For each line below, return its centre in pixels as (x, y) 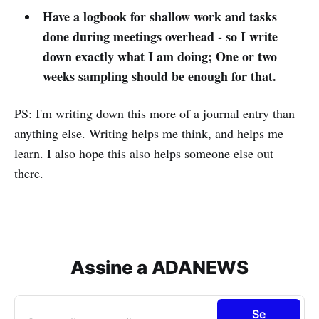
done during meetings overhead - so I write (160, 36)
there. (29, 173)
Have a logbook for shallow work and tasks (159, 16)
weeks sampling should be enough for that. (159, 76)
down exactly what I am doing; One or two (159, 56)
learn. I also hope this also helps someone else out (144, 153)
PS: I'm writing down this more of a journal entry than (155, 113)
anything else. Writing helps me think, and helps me (149, 133)
